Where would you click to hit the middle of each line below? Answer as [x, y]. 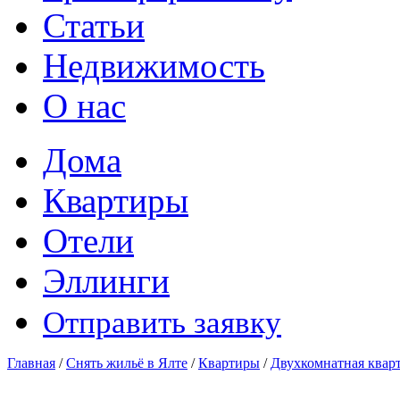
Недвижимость [154, 66]
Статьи [94, 25]
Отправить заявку [162, 323]
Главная [31, 363]
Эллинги [106, 281]
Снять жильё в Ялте [127, 363]
